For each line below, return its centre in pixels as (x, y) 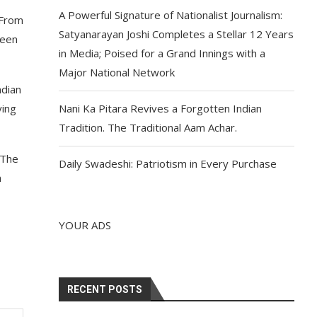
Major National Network (117, 72)
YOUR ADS (85, 225)
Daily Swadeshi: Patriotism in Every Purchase (168, 163)
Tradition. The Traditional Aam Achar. (148, 127)
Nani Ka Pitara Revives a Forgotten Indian (161, 108)
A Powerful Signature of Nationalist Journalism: (171, 15)
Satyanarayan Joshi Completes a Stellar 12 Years (177, 34)
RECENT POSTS (105, 289)
